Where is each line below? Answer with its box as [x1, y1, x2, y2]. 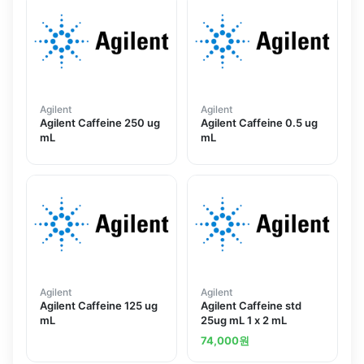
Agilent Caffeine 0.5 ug [201, 115, 318, 129]
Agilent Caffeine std [201, 298, 301, 312]
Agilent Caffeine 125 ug [40, 298, 158, 312]
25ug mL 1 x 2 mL [201, 313, 287, 327]
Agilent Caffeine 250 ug [40, 115, 160, 129]
